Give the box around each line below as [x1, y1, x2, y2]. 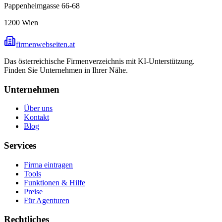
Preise [24, 187, 43, 196]
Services [4, 140, 36, 151]
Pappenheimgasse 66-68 [4, 1, 80, 10]
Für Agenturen [24, 196, 69, 205]
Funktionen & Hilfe [24, 178, 85, 187]
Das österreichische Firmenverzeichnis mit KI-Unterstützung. [4, 56, 195, 65]
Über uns [24, 104, 53, 113]
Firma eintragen [24, 160, 73, 169]
